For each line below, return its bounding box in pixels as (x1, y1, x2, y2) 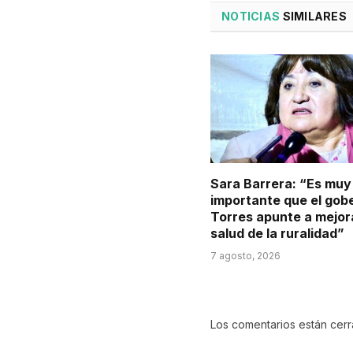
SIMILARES (280, 9, 347, 23)
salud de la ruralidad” (210, 225, 344, 242)
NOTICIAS (221, 9, 281, 23)
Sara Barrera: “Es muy (210, 176, 351, 192)
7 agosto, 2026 (210, 250, 281, 262)
